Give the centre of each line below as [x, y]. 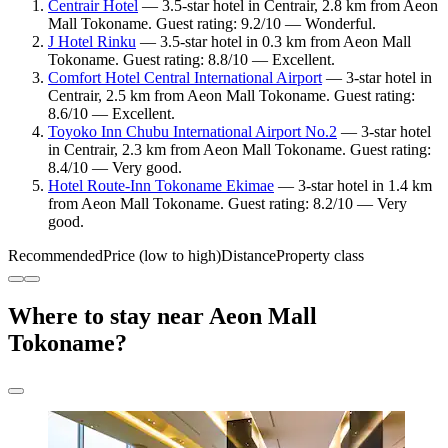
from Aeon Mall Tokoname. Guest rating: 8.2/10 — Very [227, 204]
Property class [320, 256]
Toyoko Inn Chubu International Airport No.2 [192, 132]
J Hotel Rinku [92, 42]
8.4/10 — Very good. [115, 168]
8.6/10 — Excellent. [111, 114]
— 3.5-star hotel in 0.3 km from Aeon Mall [273, 42]
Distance [248, 256]
